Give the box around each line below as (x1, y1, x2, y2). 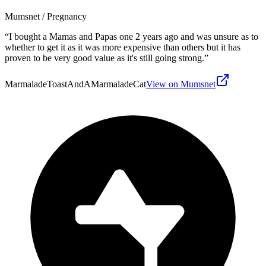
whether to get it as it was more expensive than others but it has (5, 42, 240, 52)
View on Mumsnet (146, 78, 216, 89)
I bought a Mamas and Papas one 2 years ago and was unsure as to (9, 31, 258, 42)
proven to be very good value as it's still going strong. (5, 52, 204, 63)
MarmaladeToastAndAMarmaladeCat (5, 78, 146, 89)
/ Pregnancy (40, 11, 87, 21)
